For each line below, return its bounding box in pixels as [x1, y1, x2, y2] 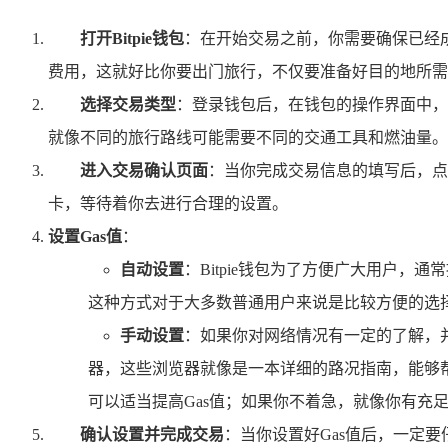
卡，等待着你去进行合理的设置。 [48, 194, 288, 212]
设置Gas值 [48, 227, 122, 245]
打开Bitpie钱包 [80, 29, 184, 47]
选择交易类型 [80, 95, 176, 113]
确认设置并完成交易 [80, 425, 224, 443]
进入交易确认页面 [80, 161, 208, 179]
